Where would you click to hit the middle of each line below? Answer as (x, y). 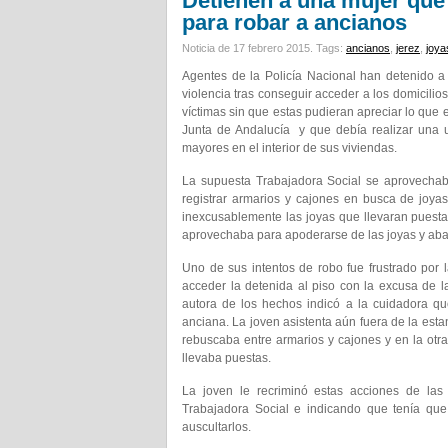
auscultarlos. (216, 427)
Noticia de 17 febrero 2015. (249, 48)
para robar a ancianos (294, 22)
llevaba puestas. (226, 358)
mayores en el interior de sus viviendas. (289, 148)
